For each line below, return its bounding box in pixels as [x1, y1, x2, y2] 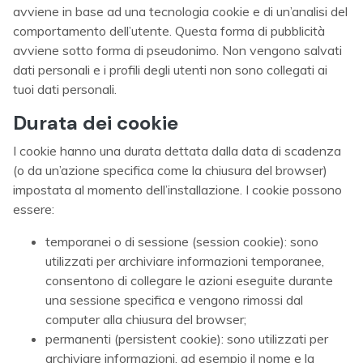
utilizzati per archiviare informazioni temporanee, [45, 253, 324, 269]
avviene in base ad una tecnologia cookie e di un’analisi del [13, 3, 348, 19]
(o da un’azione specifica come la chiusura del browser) [13, 162, 327, 178]
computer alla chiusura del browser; [45, 311, 246, 327]
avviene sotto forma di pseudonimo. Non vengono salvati [13, 42, 342, 58]
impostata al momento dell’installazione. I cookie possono [13, 181, 342, 198]
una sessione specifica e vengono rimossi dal [45, 292, 303, 308]
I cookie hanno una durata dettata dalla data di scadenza [13, 143, 341, 159]
